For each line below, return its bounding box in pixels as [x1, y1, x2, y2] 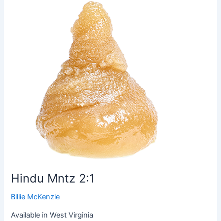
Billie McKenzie [11, 192, 60, 201]
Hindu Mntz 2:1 [11, 171, 95, 185]
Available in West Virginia [11, 211, 94, 220]
